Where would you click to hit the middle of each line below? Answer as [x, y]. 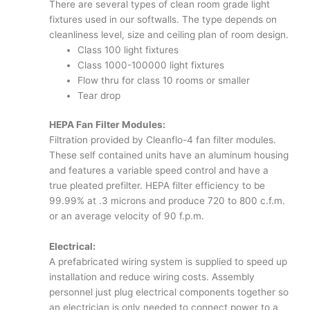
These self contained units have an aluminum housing [169, 155]
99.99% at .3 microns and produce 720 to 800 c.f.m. [167, 201]
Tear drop [99, 95]
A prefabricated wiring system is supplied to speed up [168, 262]
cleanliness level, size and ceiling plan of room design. [169, 34]
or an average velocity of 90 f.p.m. [127, 216]
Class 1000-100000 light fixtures [151, 65]
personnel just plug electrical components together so [169, 292]
